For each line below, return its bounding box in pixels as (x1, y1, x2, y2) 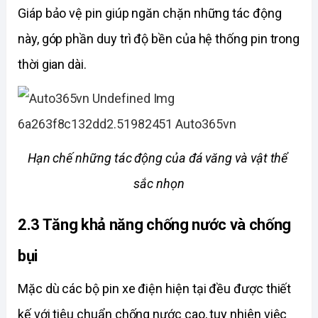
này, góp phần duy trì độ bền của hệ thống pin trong (18, 31, 300, 47)
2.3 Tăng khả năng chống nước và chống (18, 215, 292, 234)
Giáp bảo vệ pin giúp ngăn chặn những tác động (18, 6, 282, 21)
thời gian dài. (18, 57, 89, 72)
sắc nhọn (133, 176, 185, 192)
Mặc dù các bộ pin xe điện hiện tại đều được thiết (18, 281, 292, 297)
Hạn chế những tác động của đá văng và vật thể (27, 150, 288, 166)
